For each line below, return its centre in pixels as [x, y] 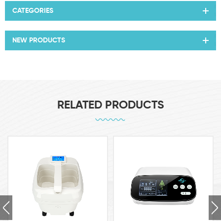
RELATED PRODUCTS [110, 106]
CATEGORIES [33, 11]
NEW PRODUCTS [39, 41]
